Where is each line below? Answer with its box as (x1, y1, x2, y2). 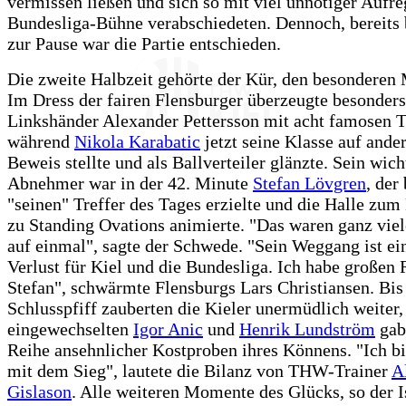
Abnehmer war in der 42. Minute (7, 172, 253, 193)
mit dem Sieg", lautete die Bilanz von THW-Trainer (7, 360, 391, 381)
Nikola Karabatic (74, 130, 200, 151)
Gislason (7, 381, 72, 401)
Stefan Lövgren (253, 172, 366, 193)
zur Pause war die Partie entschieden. (7, 33, 281, 53)
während (7, 130, 74, 151)
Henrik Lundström (239, 318, 375, 339)
